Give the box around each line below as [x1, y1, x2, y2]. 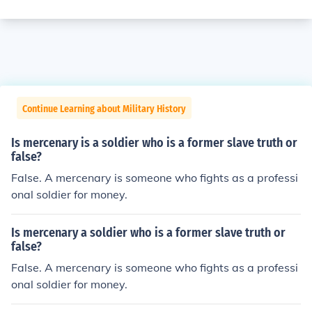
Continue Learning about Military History [22, 103, 186, 115]
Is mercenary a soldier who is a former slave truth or [11, 225, 286, 240]
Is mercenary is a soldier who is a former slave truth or [11, 135, 297, 150]
